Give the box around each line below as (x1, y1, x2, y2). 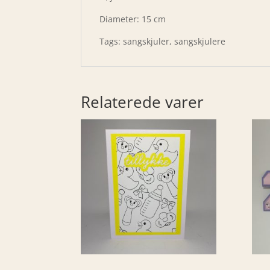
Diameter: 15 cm (99, 13, 166, 25)
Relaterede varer (81, 90, 204, 113)
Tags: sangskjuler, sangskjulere (99, 35, 226, 47)
